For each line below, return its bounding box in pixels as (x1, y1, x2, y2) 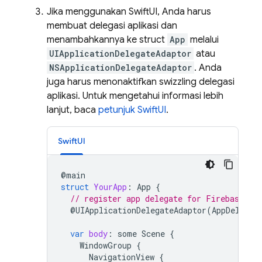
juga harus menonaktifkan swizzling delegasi (47, 76, 235, 88)
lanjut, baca (47, 104, 98, 116)
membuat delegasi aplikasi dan (47, 20, 177, 32)
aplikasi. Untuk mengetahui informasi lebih (47, 90, 223, 102)
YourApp (94, 181, 127, 192)
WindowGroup (80, 240, 132, 251)
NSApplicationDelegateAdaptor (49, 62, 192, 73)
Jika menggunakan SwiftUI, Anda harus (47, 6, 211, 18)
